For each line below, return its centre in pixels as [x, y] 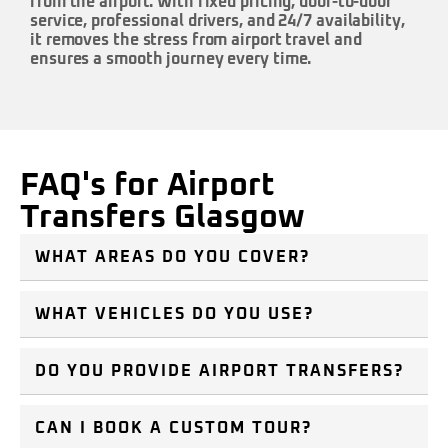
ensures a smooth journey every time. [171, 58]
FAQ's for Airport [147, 186]
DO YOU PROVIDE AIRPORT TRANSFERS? [219, 371]
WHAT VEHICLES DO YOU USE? [174, 314]
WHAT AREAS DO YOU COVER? [172, 257]
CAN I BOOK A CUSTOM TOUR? [173, 428]
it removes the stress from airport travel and [196, 39]
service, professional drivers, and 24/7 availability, [217, 20]
